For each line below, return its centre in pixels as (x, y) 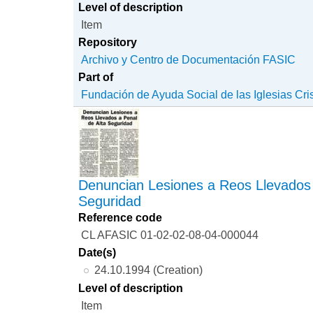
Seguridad (110, 202)
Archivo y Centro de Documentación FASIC (189, 60)
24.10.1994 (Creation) (148, 270)
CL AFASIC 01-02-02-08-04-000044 (170, 235)
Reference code (121, 218)
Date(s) (97, 253)
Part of (96, 77)
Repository (108, 42)
